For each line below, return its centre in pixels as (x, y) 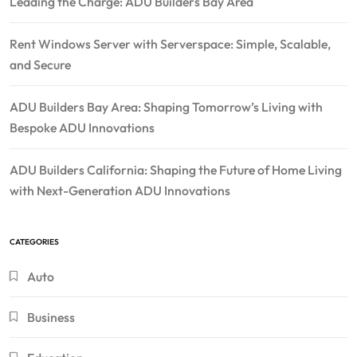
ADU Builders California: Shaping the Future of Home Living (176, 169)
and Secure (40, 64)
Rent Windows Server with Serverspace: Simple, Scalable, (170, 43)
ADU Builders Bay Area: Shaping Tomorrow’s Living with (166, 106)
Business (51, 317)
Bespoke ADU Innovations (82, 127)
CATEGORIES (34, 241)
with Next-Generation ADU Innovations (120, 190)
